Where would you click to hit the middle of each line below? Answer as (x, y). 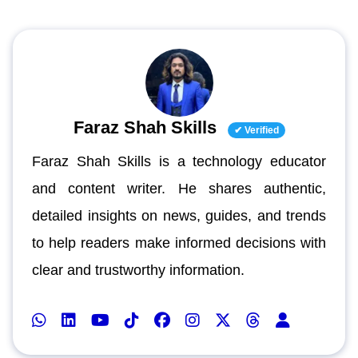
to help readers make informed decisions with (179, 243)
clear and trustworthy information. (138, 270)
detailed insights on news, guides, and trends (179, 215)
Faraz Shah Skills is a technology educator (179, 161)
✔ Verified (256, 130)
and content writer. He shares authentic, (179, 188)
